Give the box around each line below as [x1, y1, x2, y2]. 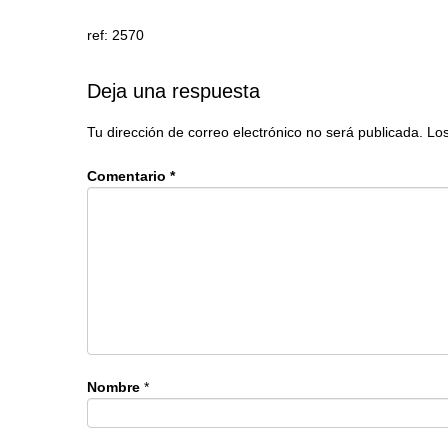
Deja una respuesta [87, 79, 260, 102]
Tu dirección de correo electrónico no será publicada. [87, 124, 423, 141]
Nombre [87, 379, 140, 396]
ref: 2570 [87, 26, 144, 43]
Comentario [87, 167, 170, 184]
